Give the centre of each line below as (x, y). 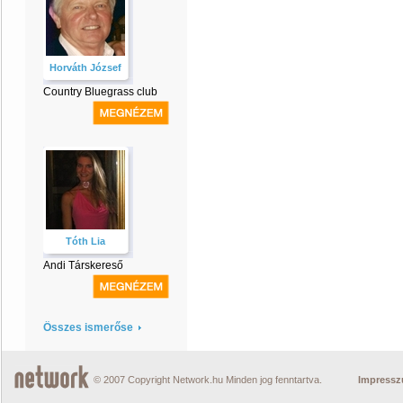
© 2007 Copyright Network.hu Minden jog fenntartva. (208, 380)
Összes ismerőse (88, 327)
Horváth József (85, 67)
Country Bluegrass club (100, 92)
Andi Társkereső (83, 265)
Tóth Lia (85, 241)
